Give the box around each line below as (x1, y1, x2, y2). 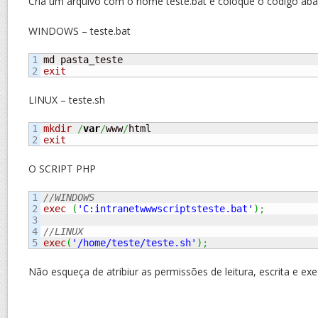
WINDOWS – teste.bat (28, 24, 131, 38)
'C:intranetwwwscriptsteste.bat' (77, 203, 253, 214)
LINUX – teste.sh (28, 93, 105, 106)
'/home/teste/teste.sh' (72, 237, 197, 248)
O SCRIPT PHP (28, 162, 96, 175)
